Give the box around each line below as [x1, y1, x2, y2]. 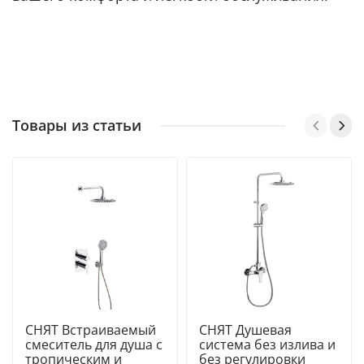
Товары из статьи [12, 115, 141, 136]
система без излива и [199, 336, 336, 354]
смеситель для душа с [25, 336, 162, 354]
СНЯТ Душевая [199, 321, 292, 340]
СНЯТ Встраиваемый [25, 321, 156, 340]
